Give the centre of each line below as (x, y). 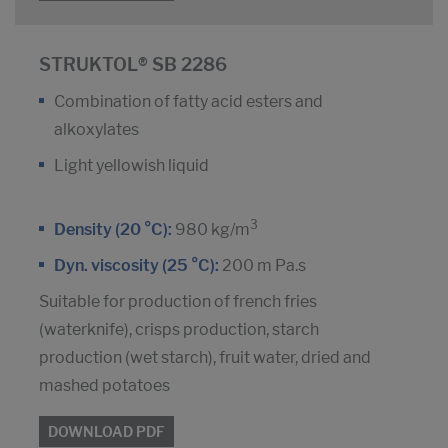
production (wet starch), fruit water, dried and (205, 358)
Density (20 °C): (113, 230)
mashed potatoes (104, 386)
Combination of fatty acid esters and (188, 102)
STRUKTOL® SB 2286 (133, 65)
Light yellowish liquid (131, 166)
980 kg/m (211, 230)
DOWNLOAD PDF (106, 432)
